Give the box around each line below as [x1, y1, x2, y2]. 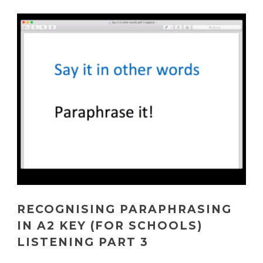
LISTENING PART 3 [17, 235, 149, 249]
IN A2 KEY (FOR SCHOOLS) [17, 219, 203, 233]
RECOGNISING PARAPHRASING [17, 203, 232, 217]
